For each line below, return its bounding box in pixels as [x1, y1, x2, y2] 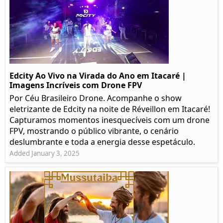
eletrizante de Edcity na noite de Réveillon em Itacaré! [9, 104, 210, 115]
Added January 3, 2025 [9, 149, 80, 158]
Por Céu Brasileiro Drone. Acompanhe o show [9, 93, 182, 104]
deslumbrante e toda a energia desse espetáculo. [9, 136, 195, 148]
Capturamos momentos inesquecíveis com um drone [9, 114, 210, 126]
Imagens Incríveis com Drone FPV [9, 80, 142, 91]
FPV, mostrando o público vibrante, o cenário [9, 125, 179, 137]
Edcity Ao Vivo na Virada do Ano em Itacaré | [9, 70, 186, 82]
